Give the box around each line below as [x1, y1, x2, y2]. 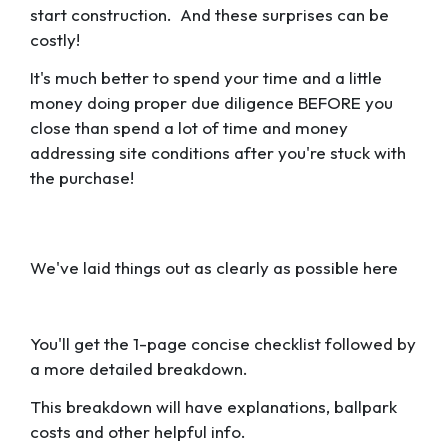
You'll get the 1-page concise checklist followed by [30, 332, 416, 354]
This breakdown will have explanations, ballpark [30, 395, 397, 417]
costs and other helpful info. [30, 420, 250, 442]
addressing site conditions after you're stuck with [30, 141, 406, 163]
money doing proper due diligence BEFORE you [30, 91, 393, 113]
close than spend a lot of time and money [30, 116, 348, 138]
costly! [30, 29, 84, 51]
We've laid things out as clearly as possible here [30, 257, 398, 279]
